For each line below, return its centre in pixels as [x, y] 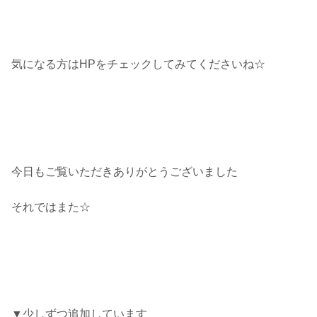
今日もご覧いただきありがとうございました [125, 171]
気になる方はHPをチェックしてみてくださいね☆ [138, 64]
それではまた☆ [51, 207]
